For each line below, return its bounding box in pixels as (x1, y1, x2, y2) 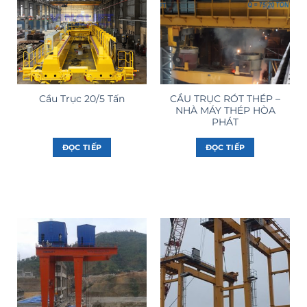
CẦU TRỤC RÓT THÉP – (170, 93, 280, 104)
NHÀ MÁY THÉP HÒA (175, 104, 275, 116)
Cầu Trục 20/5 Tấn (39, 93, 125, 105)
